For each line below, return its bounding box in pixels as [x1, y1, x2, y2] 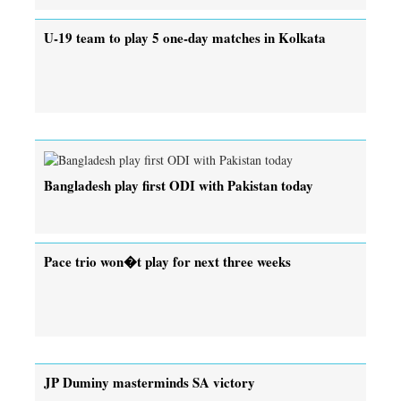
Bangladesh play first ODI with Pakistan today [44, 175, 313, 195]
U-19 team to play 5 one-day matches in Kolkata [44, 27, 326, 47]
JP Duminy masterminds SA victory [44, 371, 255, 392]
